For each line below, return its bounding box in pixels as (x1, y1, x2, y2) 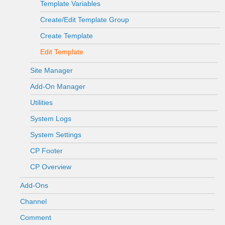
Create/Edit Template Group (40, 16, 129, 24)
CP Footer (30, 147, 63, 155)
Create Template (40, 32, 93, 40)
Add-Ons (20, 181, 48, 189)
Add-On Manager (30, 82, 85, 90)
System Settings (30, 131, 81, 139)
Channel (20, 197, 47, 205)
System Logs (30, 115, 71, 123)
